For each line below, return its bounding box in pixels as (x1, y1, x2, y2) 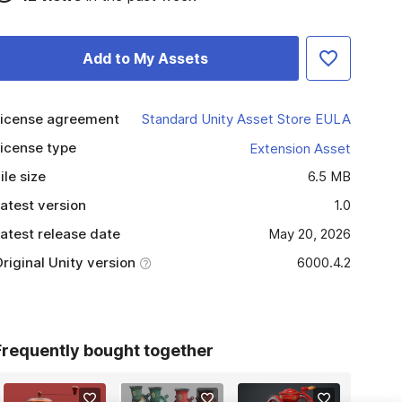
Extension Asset (249, 139, 351, 157)
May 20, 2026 (267, 225, 351, 242)
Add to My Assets (83, 49, 209, 67)
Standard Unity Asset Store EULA (141, 110, 351, 127)
